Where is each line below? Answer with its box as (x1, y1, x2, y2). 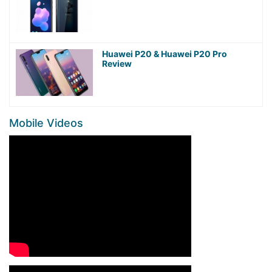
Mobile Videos (9, 117, 83, 130)
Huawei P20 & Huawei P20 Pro (101, 49, 227, 59)
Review (101, 58, 132, 69)
